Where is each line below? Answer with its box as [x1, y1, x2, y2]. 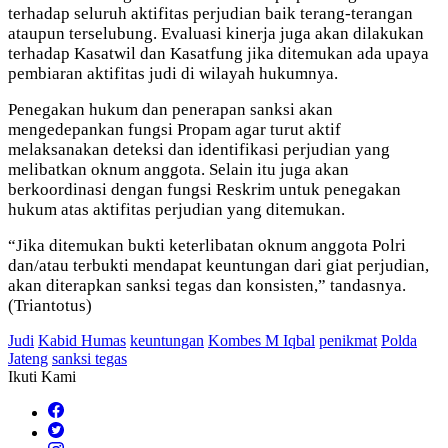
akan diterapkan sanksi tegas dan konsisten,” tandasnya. [8, 276, 406, 296]
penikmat [319, 332, 377, 350]
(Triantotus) [8, 296, 92, 316]
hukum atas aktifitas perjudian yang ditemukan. [8, 200, 345, 220]
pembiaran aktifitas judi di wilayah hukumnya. [8, 64, 338, 84]
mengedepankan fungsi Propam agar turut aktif [8, 120, 341, 140]
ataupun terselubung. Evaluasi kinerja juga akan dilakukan [8, 24, 424, 44]
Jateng [8, 350, 48, 368]
